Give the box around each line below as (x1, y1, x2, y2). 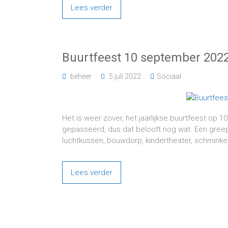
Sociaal (157, 72, 181, 80)
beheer (70, 72, 92, 80)
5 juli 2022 (109, 72, 141, 80)
